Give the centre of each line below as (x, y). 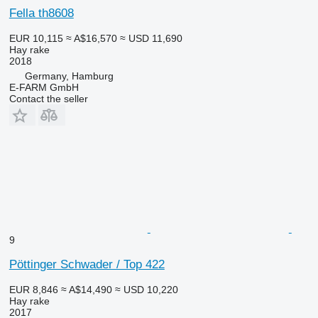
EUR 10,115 (36, 38)
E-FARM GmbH (44, 87)
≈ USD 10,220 (146, 289)
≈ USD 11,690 (151, 38)
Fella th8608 (41, 13)
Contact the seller (48, 98)
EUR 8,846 (33, 289)
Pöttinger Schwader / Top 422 (87, 264)
